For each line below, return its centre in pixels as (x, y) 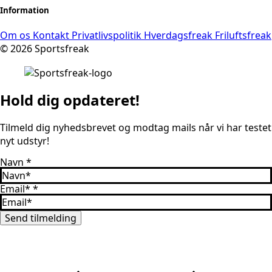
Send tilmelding (41, 218)
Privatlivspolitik (108, 36)
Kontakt (52, 36)
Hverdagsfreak (179, 36)
